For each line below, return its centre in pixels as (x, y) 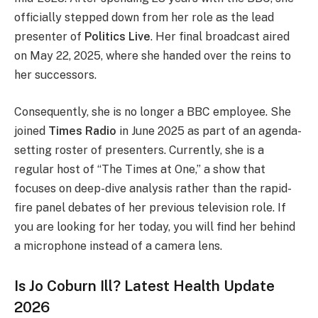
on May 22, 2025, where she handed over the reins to (153, 56)
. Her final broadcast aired (220, 37)
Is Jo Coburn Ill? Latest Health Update (144, 285)
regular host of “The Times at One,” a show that (140, 169)
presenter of (49, 37)
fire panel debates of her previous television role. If (150, 208)
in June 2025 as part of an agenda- (209, 131)
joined (31, 131)
